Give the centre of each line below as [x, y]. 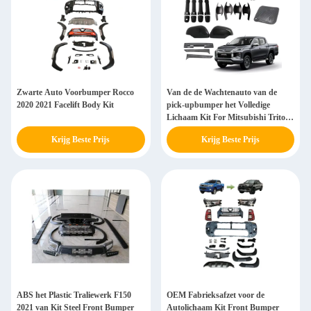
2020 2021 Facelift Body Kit [65, 105]
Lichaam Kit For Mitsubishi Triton [228, 117]
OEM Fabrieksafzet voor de [215, 295]
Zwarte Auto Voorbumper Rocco [75, 92]
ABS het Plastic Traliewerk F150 [74, 295]
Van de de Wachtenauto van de [221, 92]
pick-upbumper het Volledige [218, 105]
